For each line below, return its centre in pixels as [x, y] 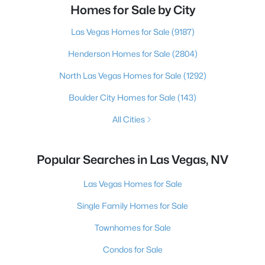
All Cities [128, 119]
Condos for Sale [132, 249]
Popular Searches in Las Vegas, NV [132, 160]
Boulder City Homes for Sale [123, 97]
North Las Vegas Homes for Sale [121, 75]
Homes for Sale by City [132, 10]
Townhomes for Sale [132, 227]
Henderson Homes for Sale [120, 54]
